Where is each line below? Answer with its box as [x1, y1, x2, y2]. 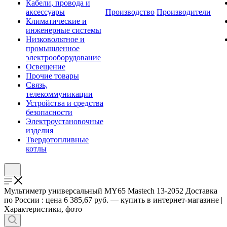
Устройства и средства [26, 99, 103, 107]
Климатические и [26, 17, 87, 25]
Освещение [26, 62, 65, 71]
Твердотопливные [26, 135, 89, 144]
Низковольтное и [26, 35, 85, 44]
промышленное [26, 44, 80, 53]
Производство [105, 8, 155, 16]
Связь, [26, 81, 48, 89]
